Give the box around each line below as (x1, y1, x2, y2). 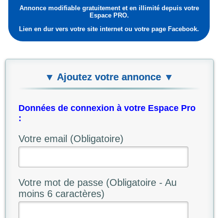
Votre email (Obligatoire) (18, 133, 124, 145)
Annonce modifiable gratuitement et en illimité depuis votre (19, 4, 199, 12)
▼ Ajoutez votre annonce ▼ (45, 72, 174, 83)
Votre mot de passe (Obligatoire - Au (18, 177, 177, 188)
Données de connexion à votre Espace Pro (18, 103, 196, 113)
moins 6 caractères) (18, 188, 105, 200)
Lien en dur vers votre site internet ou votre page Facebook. (19, 25, 199, 33)
